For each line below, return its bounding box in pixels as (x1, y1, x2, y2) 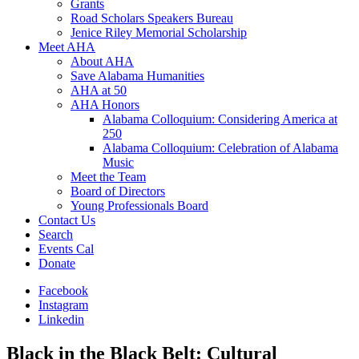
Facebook (38, 284, 88, 297)
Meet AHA (38, 40, 95, 54)
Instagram (38, 298, 88, 312)
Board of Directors (71, 184, 165, 198)
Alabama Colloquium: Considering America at (103, 112, 337, 126)
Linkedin (38, 313, 84, 326)
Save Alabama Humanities (71, 69, 204, 83)
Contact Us (38, 213, 95, 227)
